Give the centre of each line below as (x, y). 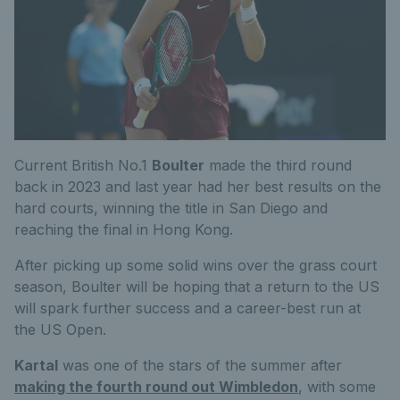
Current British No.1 (83, 166)
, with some (337, 387)
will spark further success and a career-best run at (187, 308)
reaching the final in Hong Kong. (124, 230)
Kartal (36, 366)
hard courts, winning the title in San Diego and (171, 208)
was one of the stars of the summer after (200, 366)
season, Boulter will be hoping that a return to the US (197, 287)
